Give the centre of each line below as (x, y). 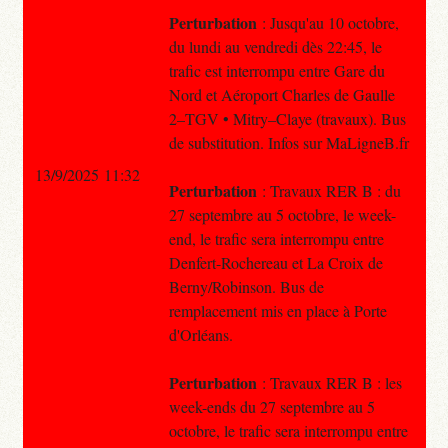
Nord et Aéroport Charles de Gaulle (281, 94)
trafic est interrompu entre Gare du (276, 70)
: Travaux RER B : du (328, 190)
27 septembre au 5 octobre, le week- (282, 214)
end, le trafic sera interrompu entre (276, 238)
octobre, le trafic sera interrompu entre (288, 430)
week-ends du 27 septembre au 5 (271, 406)
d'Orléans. (200, 334)
